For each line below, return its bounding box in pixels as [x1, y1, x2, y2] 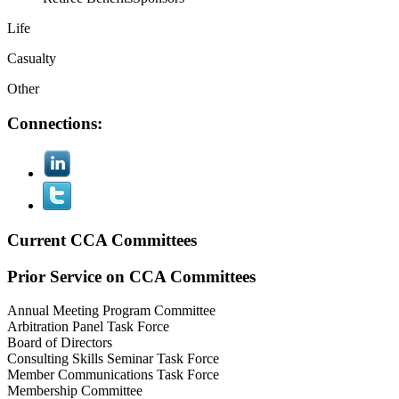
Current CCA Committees [7, 231, 197, 250]
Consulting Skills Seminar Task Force [7, 351, 219, 367]
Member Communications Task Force [7, 367, 219, 383]
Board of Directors [7, 335, 112, 351]
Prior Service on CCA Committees [7, 266, 256, 286]
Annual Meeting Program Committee [7, 303, 216, 319]
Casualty [7, 50, 56, 66]
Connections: [7, 113, 102, 133]
